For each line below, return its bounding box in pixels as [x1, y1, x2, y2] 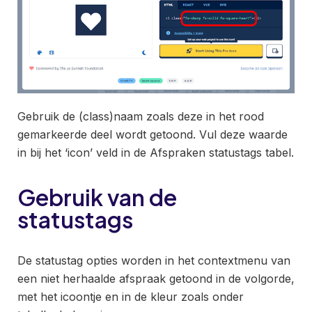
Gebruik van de [17, 182, 177, 211]
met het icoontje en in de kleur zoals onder [17, 289, 244, 304]
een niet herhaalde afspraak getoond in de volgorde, [17, 271, 295, 286]
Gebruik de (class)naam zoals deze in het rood [17, 109, 264, 123]
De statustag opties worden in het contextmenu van [17, 253, 290, 267]
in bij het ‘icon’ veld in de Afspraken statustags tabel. [17, 145, 294, 159]
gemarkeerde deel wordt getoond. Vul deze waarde [17, 127, 288, 141]
